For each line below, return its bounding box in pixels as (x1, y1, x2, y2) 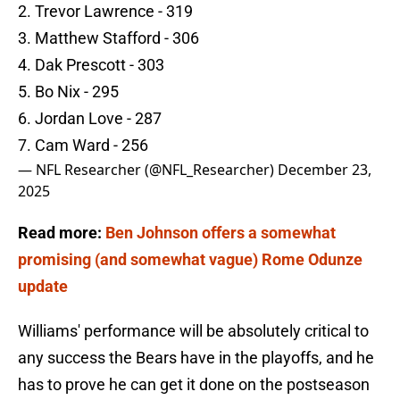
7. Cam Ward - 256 (18, 136, 148, 155)
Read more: (18, 223, 105, 243)
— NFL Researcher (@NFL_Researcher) (18, 160, 278, 180)
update (18, 277, 68, 296)
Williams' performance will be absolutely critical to (18, 321, 369, 341)
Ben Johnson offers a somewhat (105, 223, 336, 243)
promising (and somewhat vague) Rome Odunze (18, 250, 362, 270)
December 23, (278, 160, 371, 180)
